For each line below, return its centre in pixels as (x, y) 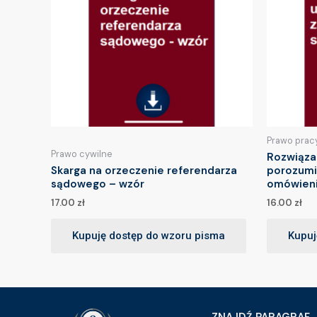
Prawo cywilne (82, 154)
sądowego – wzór (98, 184)
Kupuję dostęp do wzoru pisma (149, 236)
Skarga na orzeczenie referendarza (144, 171)
